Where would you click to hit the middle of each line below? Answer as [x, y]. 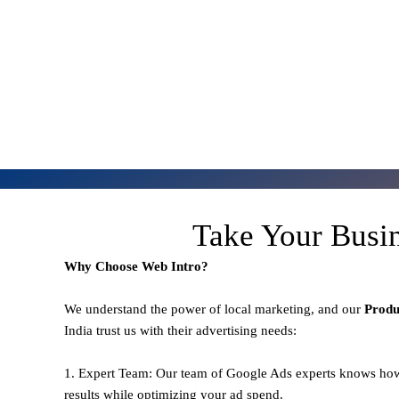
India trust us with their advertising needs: [180, 330]
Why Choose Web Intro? [136, 266]
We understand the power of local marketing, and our [214, 309]
